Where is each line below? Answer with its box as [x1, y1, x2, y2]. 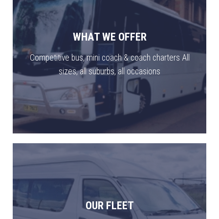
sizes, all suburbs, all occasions [59, 66, 160, 77]
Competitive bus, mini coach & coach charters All [29, 53, 190, 63]
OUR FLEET [85, 199, 134, 212]
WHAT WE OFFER [72, 30, 147, 44]
